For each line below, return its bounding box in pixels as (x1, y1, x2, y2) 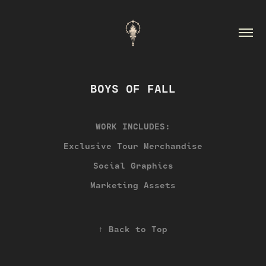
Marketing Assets (90, 179, 176, 192)
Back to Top (109, 223, 167, 236)
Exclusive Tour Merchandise (64, 140, 202, 153)
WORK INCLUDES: (96, 120, 170, 133)
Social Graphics (93, 159, 173, 172)
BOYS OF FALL (90, 80, 176, 97)
